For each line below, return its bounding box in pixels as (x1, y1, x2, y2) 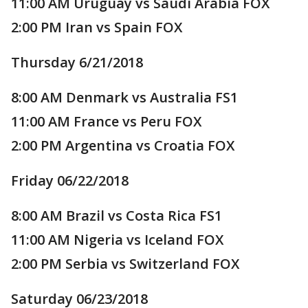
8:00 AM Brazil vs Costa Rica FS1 (11, 206, 222, 225)
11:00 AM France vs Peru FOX (11, 112, 201, 131)
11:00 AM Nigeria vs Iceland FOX (11, 230, 223, 249)
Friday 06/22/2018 (11, 171, 129, 190)
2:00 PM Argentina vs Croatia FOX (11, 136, 234, 155)
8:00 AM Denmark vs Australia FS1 (11, 88, 238, 107)
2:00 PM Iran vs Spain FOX (11, 18, 182, 36)
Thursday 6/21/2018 (11, 53, 143, 71)
